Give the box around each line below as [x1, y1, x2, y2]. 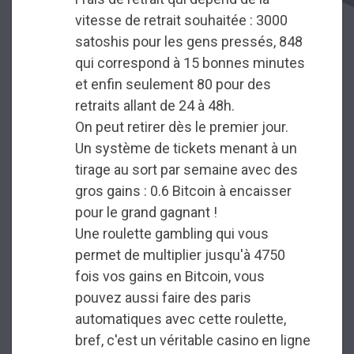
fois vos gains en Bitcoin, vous [75, 268, 265, 285]
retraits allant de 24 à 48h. [75, 97, 235, 115]
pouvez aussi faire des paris [75, 289, 251, 307]
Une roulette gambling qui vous [75, 225, 269, 243]
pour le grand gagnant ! [75, 204, 217, 221]
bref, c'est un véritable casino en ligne [75, 332, 311, 349]
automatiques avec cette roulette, [75, 311, 286, 328]
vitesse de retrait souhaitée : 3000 [75, 12, 288, 29]
